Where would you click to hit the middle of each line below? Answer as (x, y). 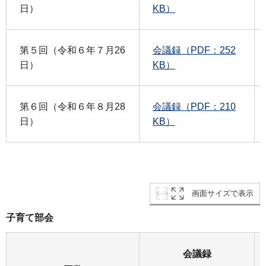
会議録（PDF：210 (194, 106)
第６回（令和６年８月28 (72, 106)
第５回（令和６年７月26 (72, 50)
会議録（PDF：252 (194, 50)
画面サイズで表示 (223, 193)
